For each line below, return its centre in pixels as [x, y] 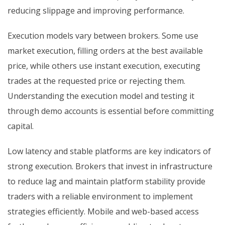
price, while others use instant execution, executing [104, 66]
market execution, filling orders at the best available [105, 51]
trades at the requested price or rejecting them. [96, 81]
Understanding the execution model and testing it [101, 96]
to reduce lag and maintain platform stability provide [106, 182]
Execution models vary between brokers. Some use [103, 36]
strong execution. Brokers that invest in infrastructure [110, 166]
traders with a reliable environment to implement [100, 197]
